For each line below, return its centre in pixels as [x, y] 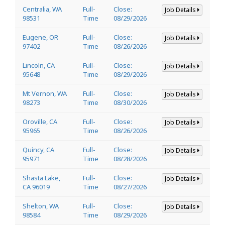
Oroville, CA [40, 121]
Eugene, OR [40, 37]
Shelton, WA [41, 206]
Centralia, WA [42, 9]
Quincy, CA [38, 149]
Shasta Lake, [41, 178]
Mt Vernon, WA [45, 93]
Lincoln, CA [39, 65]
